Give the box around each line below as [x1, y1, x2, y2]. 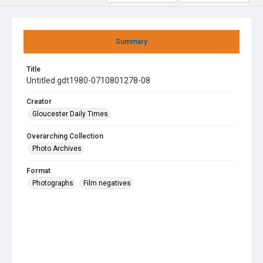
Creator [26, 97, 52, 106]
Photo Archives [32, 144, 82, 153]
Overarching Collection [26, 132, 103, 140]
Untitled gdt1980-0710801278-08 [26, 76, 150, 85]
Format [26, 167, 50, 175]
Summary [116, 38, 147, 46]
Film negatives [83, 179, 131, 187]
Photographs [32, 179, 73, 187]
